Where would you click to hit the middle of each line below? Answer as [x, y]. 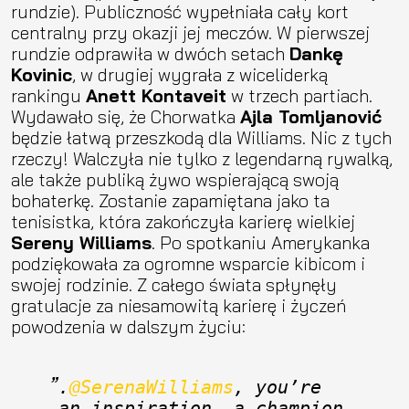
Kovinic [42, 74]
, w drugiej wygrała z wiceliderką [200, 74]
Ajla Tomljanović [311, 116]
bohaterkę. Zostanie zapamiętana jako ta [170, 200]
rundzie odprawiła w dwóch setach [150, 53]
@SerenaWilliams [152, 387]
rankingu [48, 95]
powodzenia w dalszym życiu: [128, 326]
